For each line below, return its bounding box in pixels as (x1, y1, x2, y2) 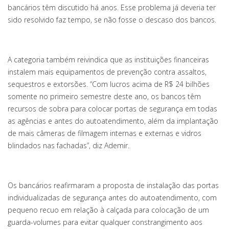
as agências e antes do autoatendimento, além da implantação (8, 116, 218, 126)
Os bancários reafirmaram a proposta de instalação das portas (8, 180, 219, 190)
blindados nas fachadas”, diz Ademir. (8, 141, 129, 150)
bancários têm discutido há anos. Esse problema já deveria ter (8, 3, 216, 12)
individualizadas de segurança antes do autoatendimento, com (8, 193, 217, 202)
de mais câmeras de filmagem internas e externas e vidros (8, 128, 201, 138)
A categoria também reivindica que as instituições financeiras (8, 55, 209, 64)
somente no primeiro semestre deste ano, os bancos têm (8, 91, 201, 101)
